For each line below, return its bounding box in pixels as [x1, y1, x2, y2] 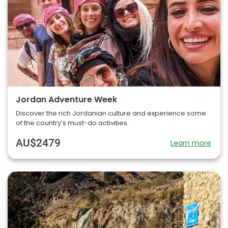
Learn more [170, 138, 211, 149]
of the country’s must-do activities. [16, 119, 129, 128]
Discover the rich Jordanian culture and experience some [16, 109, 206, 118]
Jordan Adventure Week [16, 94, 117, 106]
